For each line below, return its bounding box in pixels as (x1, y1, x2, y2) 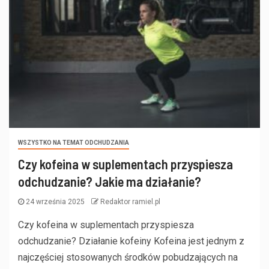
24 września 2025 (24, 198, 86, 207)
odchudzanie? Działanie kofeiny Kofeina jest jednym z (18, 235, 244, 247)
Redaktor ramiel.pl (100, 198, 160, 207)
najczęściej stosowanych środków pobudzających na (18, 252, 238, 264)
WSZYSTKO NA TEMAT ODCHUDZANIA (18, 139, 129, 147)
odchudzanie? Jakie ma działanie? (18, 174, 201, 190)
